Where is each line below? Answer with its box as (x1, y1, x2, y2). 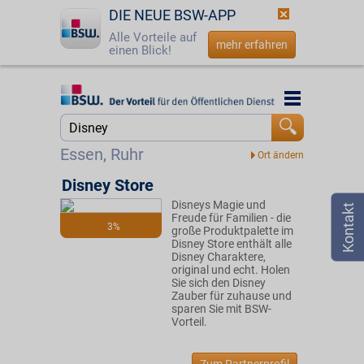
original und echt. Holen (171, 263, 290, 276)
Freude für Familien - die (171, 211, 291, 224)
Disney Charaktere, (171, 250, 266, 263)
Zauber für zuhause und (171, 289, 292, 302)
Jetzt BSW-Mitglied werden (67, 131, 187, 142)
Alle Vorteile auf (109, 30, 197, 45)
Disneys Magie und (171, 198, 266, 211)
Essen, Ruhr (60, 145, 144, 164)
